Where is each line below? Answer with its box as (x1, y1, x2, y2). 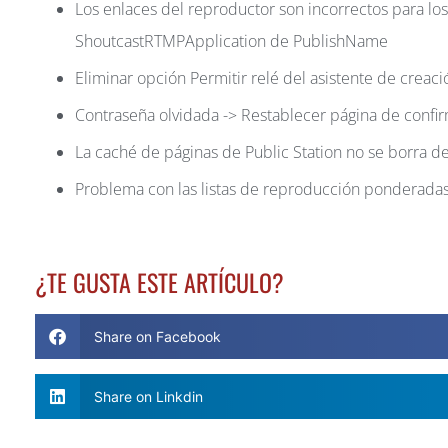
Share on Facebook (93, 328, 221, 346)
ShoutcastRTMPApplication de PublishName (75, 30, 388, 53)
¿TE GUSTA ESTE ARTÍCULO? (35, 264, 284, 301)
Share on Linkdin (93, 388, 203, 406)
